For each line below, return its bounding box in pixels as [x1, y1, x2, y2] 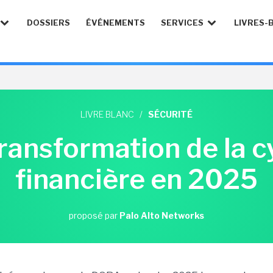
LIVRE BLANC [80, 109, 134, 119]
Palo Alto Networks [119, 210, 204, 221]
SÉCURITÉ [148, 109, 193, 119]
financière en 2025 [15, 163, 258, 196]
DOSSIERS [27, 18, 70, 27]
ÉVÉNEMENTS [86, 18, 145, 27]
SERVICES [161, 18, 205, 27]
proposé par [69, 210, 119, 221]
